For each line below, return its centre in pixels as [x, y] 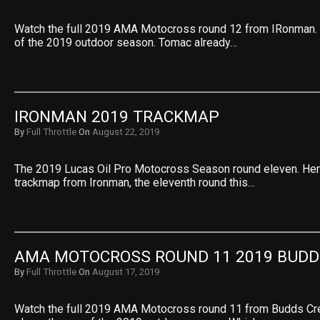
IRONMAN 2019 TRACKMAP [117, 117]
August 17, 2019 [126, 272]
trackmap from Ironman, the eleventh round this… [135, 182]
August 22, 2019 [126, 132]
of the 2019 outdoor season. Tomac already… [126, 42]
